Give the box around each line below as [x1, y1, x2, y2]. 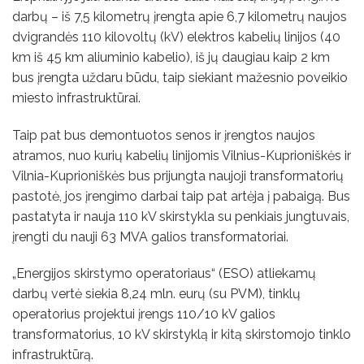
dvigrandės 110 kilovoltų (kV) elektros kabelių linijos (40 [12, 28, 340, 45]
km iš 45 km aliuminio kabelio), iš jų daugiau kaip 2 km [12, 49, 330, 65]
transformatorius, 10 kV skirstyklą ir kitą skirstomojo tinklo [12, 327, 351, 343]
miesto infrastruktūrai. [12, 89, 141, 106]
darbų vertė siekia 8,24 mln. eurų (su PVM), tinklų [12, 286, 301, 302]
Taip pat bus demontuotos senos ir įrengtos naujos [12, 127, 315, 143]
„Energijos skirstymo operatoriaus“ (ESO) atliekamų [12, 266, 316, 282]
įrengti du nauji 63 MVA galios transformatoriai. [12, 228, 288, 245]
